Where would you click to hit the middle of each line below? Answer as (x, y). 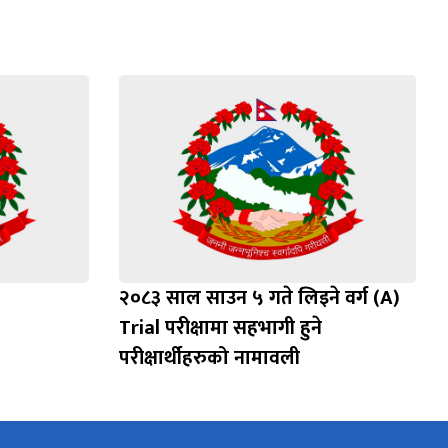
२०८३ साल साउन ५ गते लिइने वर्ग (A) (259, 298)
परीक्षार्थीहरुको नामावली (209, 358)
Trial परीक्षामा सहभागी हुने (220, 328)
